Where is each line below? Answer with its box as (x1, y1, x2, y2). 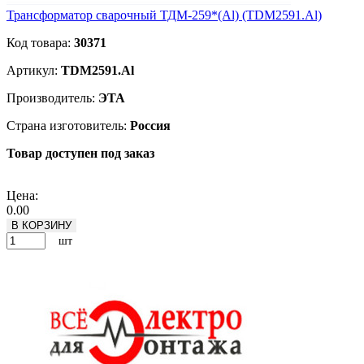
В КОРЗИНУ (11, 219, 71, 232)
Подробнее (6, 174, 67, 188)
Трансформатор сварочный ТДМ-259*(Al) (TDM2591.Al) (6, 8, 322, 23)
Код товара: (6, 36, 74, 50)
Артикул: (6, 63, 61, 78)
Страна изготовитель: (6, 119, 130, 133)
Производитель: (6, 91, 98, 106)
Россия (130, 119, 171, 133)
